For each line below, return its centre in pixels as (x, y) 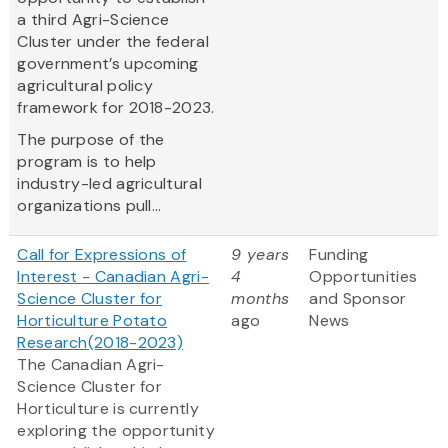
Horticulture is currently (108, 409)
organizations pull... (89, 206)
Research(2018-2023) (100, 343)
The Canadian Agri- (91, 365)
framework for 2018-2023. (116, 108)
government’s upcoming (108, 64)
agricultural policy (85, 86)
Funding (339, 255)
